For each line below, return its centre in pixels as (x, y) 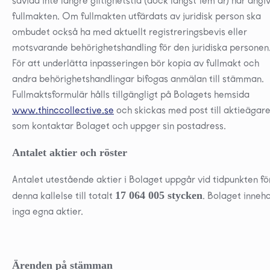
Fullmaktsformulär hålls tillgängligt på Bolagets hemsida (131, 94)
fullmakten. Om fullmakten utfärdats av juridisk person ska (137, 16)
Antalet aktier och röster (70, 152)
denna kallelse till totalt (64, 195)
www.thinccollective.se (63, 110)
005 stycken (175, 195)
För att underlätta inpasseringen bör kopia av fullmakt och (136, 63)
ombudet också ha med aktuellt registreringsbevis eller (130, 31)
